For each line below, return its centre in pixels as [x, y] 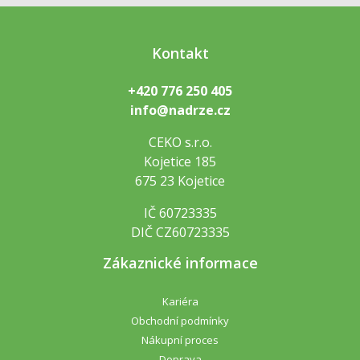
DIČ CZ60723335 [180, 232]
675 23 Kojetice [180, 180]
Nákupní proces [180, 340]
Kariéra [180, 301]
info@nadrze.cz [180, 110]
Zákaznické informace [180, 262]
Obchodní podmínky [180, 320]
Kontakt [180, 53]
